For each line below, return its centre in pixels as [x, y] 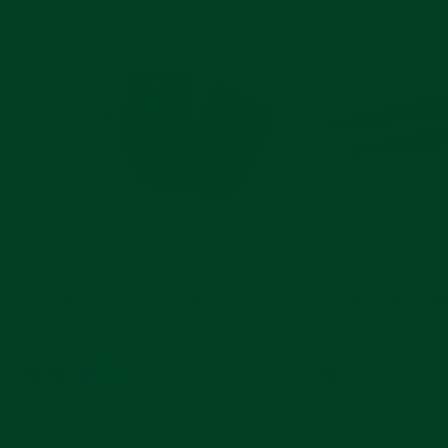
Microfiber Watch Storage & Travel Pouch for [146, 298]
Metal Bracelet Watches [88, 312]
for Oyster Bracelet [370, 312]
